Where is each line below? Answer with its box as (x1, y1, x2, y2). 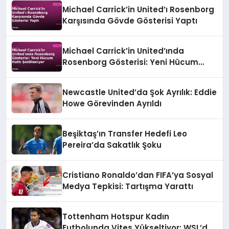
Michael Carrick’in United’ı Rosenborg (62, 4, 215, 15)
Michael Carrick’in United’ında (62, 45, 185, 56)
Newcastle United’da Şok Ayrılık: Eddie (62, 86, 217, 98)
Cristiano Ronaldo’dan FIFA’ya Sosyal (62, 169, 214, 180)
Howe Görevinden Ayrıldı (62, 98, 162, 109)
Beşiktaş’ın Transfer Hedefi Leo (62, 128, 188, 139)
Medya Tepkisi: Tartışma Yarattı (62, 180, 194, 192)
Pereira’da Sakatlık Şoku (62, 139, 162, 150)
